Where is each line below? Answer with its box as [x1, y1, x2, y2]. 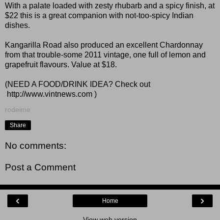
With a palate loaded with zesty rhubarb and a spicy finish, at [5, 1, 215, 10]
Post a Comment [5, 162, 76, 173]
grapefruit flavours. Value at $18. [5, 60, 117, 69]
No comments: [5, 140, 66, 151]
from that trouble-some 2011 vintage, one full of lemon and [5, 50, 206, 59]
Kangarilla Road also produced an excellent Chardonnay [5, 40, 203, 49]
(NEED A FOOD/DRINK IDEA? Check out [5, 80, 150, 88]
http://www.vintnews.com [7, 89, 92, 98]
